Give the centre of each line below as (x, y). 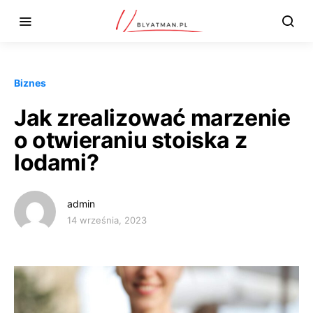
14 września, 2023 (107, 220)
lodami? (57, 162)
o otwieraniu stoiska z (131, 140)
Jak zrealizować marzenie (152, 118)
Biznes (30, 83)
